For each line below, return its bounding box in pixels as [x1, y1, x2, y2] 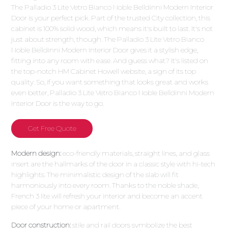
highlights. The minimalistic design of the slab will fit [11, 170, 179, 179]
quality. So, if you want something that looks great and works [11, 77, 209, 86]
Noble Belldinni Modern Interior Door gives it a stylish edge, [11, 45, 198, 54]
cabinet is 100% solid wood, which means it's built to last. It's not [11, 24, 213, 33]
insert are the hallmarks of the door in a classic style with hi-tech [11, 159, 216, 168]
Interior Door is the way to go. [11, 99, 104, 107]
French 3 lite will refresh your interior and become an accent [11, 191, 203, 200]
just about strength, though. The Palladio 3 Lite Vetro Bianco [11, 35, 205, 43]
